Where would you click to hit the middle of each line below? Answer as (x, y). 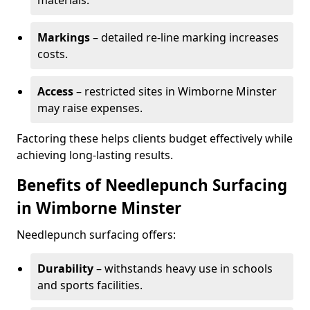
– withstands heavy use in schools (183, 268)
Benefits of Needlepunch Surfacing (152, 185)
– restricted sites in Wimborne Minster (175, 91)
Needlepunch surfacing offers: (96, 235)
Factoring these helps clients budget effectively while (155, 138)
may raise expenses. (90, 108)
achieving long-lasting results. (95, 155)
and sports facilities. (90, 285)
